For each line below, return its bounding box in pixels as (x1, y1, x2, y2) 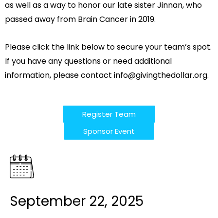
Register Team (82, 109, 136, 119)
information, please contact (5, 70, 114, 81)
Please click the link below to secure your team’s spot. (5, 41, 212, 53)
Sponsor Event (83, 126, 135, 136)
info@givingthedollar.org (114, 70, 207, 81)
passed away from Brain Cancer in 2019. (5, 14, 156, 25)
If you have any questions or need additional (5, 55, 172, 67)
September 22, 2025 (10, 192, 144, 211)
